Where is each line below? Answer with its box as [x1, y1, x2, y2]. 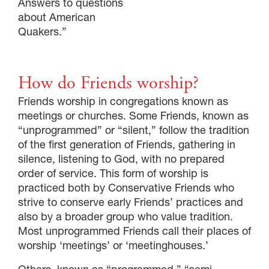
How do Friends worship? [18, 71, 199, 95]
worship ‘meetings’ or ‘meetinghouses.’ [18, 238, 208, 252]
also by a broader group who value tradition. [18, 209, 233, 223]
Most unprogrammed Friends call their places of [18, 223, 251, 238]
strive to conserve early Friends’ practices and [18, 195, 243, 209]
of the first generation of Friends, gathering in [18, 137, 235, 151]
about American [18, 10, 95, 24]
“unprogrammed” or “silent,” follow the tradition [18, 122, 249, 137]
